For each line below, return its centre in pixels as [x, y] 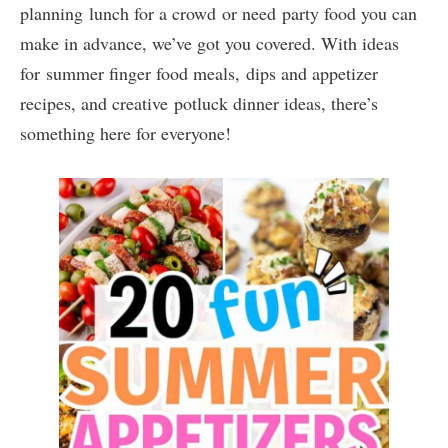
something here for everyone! [125, 132]
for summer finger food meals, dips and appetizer [199, 72]
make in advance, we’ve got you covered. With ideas [209, 42]
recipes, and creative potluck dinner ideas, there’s [199, 102]
